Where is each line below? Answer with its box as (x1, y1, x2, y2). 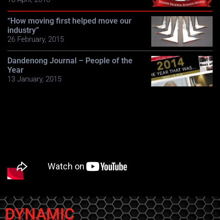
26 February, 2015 (7, 34, 64, 44)
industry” (7, 25, 39, 35)
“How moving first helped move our (7, 16, 132, 26)
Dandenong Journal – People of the (7, 55, 133, 65)
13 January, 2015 (7, 74, 61, 83)
